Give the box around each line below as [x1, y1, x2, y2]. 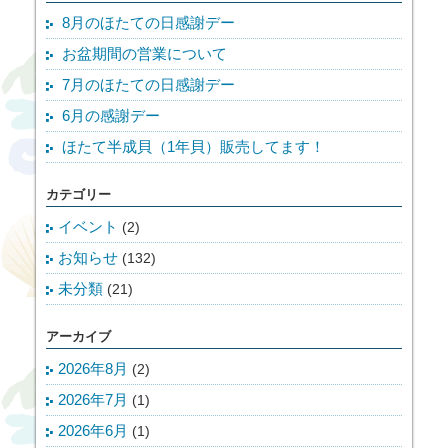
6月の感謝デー [62, 106, 160, 124]
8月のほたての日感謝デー [62, 13, 235, 31]
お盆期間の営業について [62, 44, 227, 62]
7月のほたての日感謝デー [62, 75, 235, 93]
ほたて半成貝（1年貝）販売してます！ [62, 137, 325, 155]
